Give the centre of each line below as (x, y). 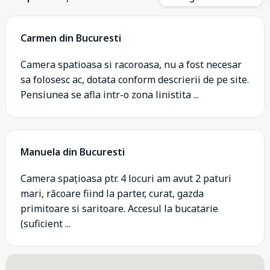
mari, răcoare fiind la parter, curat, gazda (112, 193)
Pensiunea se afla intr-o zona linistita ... (110, 95)
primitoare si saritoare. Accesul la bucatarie (119, 209)
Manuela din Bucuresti (73, 152)
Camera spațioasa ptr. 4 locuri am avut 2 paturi (126, 178)
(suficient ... (46, 224)
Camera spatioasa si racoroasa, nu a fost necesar (131, 64)
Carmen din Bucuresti (71, 38)
